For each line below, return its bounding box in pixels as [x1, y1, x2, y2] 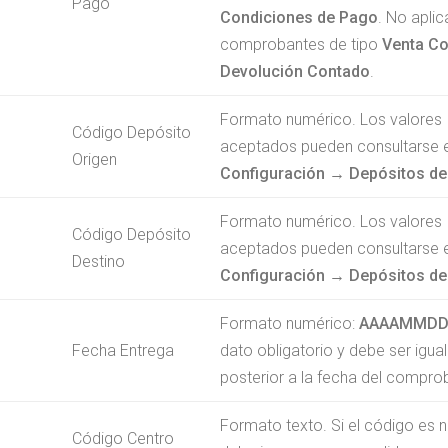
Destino [71, 251, 125, 271]
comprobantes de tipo [219, 34, 382, 54]
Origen [71, 149, 117, 169]
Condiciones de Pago [219, 7, 378, 27]
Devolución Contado [219, 61, 370, 81]
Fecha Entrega [71, 340, 174, 360]
